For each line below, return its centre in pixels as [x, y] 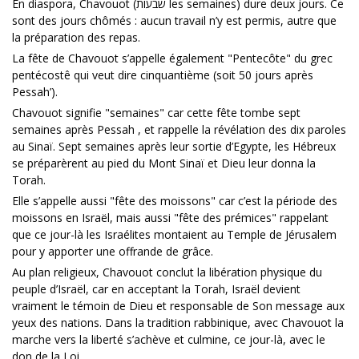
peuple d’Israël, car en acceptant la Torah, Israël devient [156, 288]
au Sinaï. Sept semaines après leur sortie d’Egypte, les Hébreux [174, 146]
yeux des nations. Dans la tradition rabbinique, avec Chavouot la [178, 322]
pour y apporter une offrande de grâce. [113, 251]
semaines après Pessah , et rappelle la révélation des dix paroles [179, 129]
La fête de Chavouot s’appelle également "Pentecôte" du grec [172, 58]
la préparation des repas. [76, 37]
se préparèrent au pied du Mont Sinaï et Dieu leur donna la [164, 163]
